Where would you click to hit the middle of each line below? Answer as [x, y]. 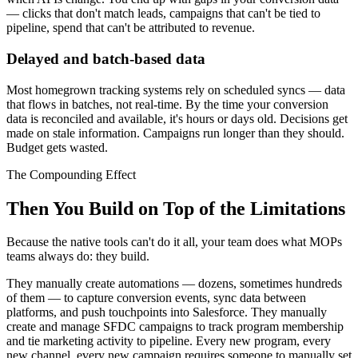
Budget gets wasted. [57, 147]
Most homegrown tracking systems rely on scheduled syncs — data [176, 89]
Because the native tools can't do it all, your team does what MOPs [174, 242]
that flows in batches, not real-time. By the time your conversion [167, 104]
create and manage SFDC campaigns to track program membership [175, 327]
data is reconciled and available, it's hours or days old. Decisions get [177, 118]
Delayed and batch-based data [106, 58]
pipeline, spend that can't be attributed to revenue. [131, 28]
